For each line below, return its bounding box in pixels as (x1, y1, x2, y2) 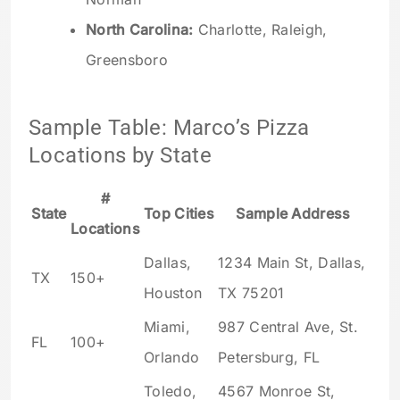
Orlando (144, 348, 200, 367)
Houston (144, 284, 203, 303)
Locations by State (29, 143, 212, 169)
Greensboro (86, 50, 169, 69)
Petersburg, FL (218, 348, 321, 367)
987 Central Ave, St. (218, 318, 359, 337)
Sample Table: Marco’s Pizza (29, 115, 310, 141)
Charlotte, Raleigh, (193, 20, 328, 38)
